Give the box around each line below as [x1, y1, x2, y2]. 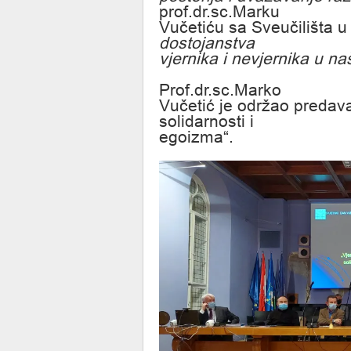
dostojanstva [159, 33, 255, 52]
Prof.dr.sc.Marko [159, 80, 281, 100]
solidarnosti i [159, 111, 254, 131]
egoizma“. [159, 127, 233, 147]
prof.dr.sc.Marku [159, 2, 280, 21]
